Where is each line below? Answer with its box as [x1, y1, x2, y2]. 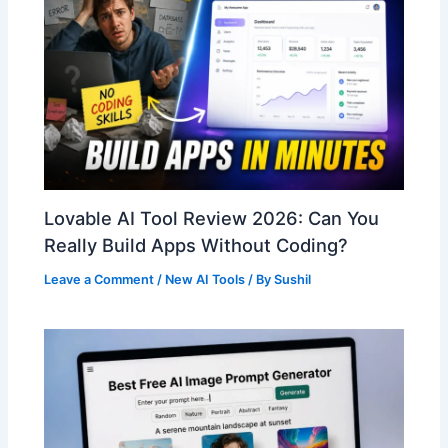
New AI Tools [165, 271, 246, 287]
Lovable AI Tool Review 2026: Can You [44, 206, 380, 229]
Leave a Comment [44, 271, 155, 287]
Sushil [274, 271, 312, 287]
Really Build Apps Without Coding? [44, 233, 349, 256]
